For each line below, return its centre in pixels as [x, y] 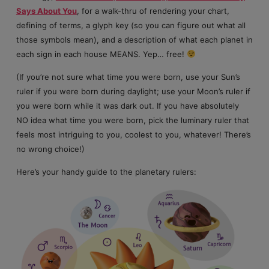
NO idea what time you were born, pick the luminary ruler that [132, 120]
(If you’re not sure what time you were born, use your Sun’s [128, 77]
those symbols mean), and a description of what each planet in [134, 39]
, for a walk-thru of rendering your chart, [153, 11]
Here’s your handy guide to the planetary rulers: [106, 172]
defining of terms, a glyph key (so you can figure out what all [131, 25]
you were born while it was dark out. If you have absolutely [127, 105]
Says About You [46, 11]
